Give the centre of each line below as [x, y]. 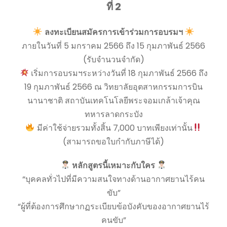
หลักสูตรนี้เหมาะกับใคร [113, 165]
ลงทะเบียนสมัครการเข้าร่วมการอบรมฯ [113, 32]
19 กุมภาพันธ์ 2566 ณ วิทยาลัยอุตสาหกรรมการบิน [113, 87]
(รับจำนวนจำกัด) [113, 59]
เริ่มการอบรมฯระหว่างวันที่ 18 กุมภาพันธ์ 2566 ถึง [118, 73]
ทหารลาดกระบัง [113, 114]
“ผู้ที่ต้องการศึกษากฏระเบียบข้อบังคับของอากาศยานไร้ [113, 206]
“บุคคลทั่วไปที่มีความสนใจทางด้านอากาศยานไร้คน [113, 179]
